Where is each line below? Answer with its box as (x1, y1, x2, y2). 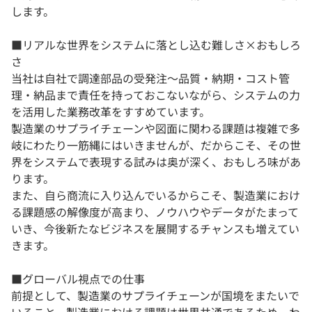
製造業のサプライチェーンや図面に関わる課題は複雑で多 (11, 120, 300, 137)
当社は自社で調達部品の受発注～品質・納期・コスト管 (11, 70, 290, 87)
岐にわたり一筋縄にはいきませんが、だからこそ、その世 (11, 136, 301, 154)
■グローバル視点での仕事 (11, 270, 145, 288)
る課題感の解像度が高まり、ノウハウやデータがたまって (11, 203, 299, 221)
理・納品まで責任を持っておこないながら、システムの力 (11, 86, 300, 104)
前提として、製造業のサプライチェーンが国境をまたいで (11, 287, 299, 304)
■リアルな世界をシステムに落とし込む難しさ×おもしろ (11, 36, 301, 54)
